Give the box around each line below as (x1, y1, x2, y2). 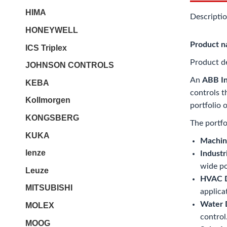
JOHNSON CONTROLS (25, 61, 114, 70)
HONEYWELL (25, 26, 78, 35)
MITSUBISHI (25, 183, 72, 193)
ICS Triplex (25, 43, 67, 52)
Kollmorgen (25, 96, 70, 105)
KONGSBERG (25, 113, 79, 123)
